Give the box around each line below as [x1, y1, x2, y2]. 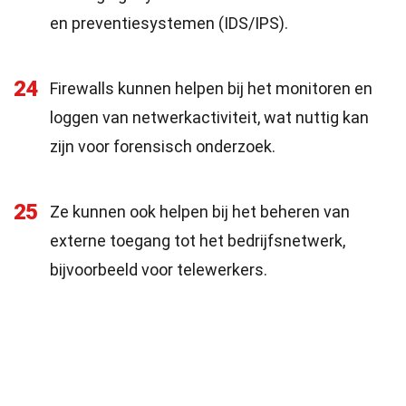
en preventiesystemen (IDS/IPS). [50, 14, 288, 33]
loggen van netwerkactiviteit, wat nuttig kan [50, 108, 369, 127]
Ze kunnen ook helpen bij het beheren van [50, 202, 350, 221]
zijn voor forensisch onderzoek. [50, 137, 275, 156]
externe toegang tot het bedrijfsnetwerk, [50, 231, 345, 250]
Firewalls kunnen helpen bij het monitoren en [50, 79, 372, 98]
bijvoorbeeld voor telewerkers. [50, 260, 267, 279]
